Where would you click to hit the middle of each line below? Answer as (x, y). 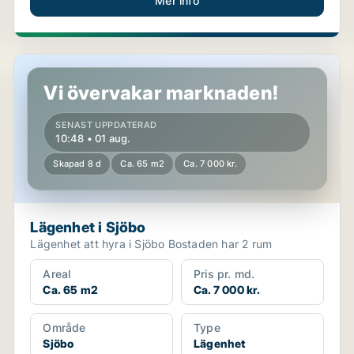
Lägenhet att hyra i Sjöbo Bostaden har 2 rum (220, 244)
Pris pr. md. (224, 274)
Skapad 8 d (77, 164)
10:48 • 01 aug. (93, 138)
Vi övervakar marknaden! (161, 93)
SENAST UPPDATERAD (106, 125)
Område (64, 328)
